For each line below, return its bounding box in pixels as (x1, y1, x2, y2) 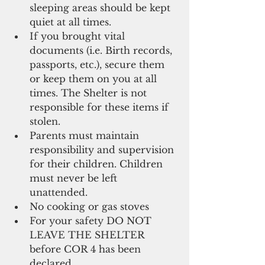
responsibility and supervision (30, 143, 177, 156)
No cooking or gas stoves (30, 200, 155, 212)
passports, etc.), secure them (30, 58, 167, 70)
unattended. (30, 186, 96, 198)
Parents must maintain (30, 129, 142, 141)
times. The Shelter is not (30, 86, 150, 99)
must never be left (30, 172, 120, 184)
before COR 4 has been (30, 243, 144, 255)
